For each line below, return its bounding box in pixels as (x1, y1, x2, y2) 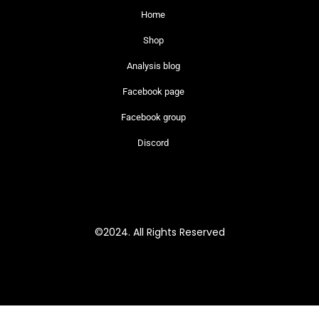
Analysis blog (126, 61, 180, 72)
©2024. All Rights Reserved (94, 225, 225, 240)
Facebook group (120, 112, 186, 123)
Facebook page (122, 86, 184, 98)
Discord (137, 137, 169, 149)
